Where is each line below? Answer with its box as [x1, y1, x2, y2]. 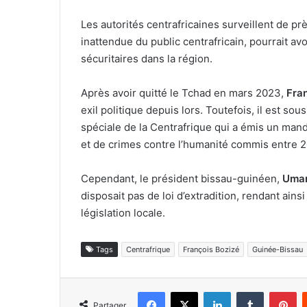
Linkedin [230, 286, 266, 297]
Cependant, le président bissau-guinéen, [81, 172, 282, 186]
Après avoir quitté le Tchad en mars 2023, [81, 86, 286, 100]
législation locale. [81, 206, 168, 220]
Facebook [164, 286, 206, 297]
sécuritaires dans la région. [81, 52, 212, 66]
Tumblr [263, 286, 292, 297]
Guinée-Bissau [252, 245, 303, 255]
